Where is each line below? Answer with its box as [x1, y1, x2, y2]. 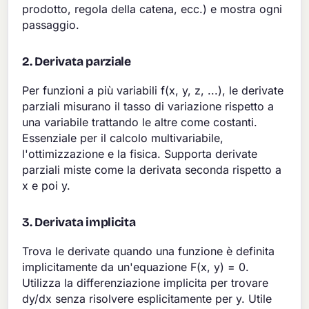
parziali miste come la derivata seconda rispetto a [22, 162, 282, 177]
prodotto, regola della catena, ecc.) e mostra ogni [22, 1, 283, 16]
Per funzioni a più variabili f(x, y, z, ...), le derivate [22, 83, 284, 97]
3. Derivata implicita [22, 215, 136, 230]
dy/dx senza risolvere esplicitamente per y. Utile [22, 291, 272, 306]
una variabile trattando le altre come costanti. [22, 114, 258, 129]
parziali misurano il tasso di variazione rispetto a [22, 99, 275, 113]
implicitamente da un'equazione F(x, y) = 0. [22, 259, 250, 274]
